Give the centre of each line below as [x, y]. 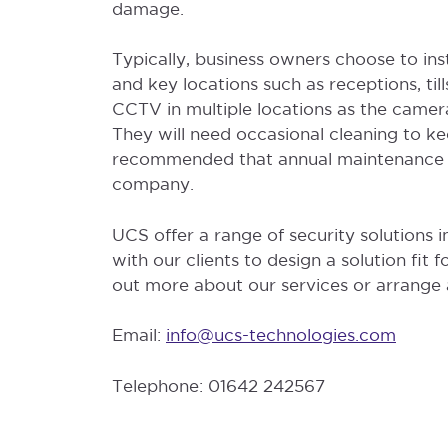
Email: [139, 334]
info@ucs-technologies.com [281, 334]
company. [153, 183]
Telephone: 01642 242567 [218, 385]
